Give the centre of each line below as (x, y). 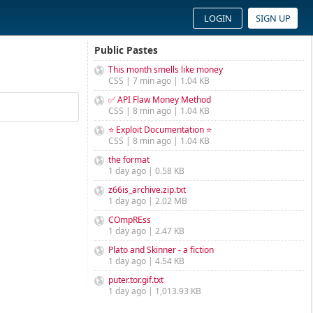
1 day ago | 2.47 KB (146, 231)
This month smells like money (166, 70)
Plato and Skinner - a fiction (161, 250)
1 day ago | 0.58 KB (146, 171)
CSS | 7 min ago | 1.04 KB (159, 81)
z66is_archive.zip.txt (147, 190)
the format (129, 160)
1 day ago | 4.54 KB (146, 261)
